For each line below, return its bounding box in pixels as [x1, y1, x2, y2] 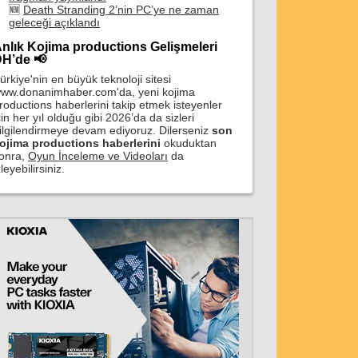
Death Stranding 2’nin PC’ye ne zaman [23, 3, 219, 16]
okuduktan [161, 137, 217, 149]
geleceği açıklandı [9, 16, 100, 29]
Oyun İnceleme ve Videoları [28, 149, 168, 162]
